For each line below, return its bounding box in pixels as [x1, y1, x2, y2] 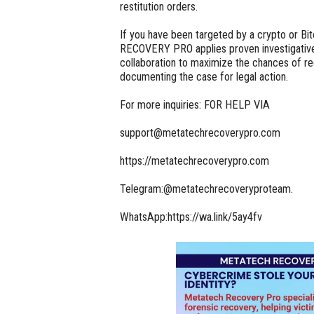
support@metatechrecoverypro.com [120, 125, 281, 139]
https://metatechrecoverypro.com [120, 153, 270, 168]
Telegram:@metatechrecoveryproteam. [120, 182, 294, 196]
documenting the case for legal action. [120, 69, 292, 83]
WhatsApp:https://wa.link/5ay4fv [120, 210, 263, 224]
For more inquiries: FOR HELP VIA [120, 97, 271, 111]
